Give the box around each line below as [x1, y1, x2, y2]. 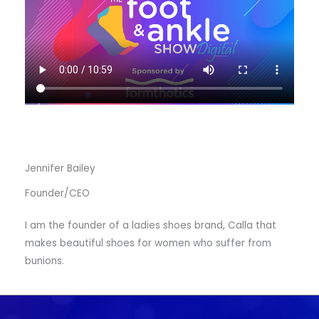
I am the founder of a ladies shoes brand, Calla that [25, 219, 276, 232]
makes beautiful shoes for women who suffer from [25, 236, 271, 250]
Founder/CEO [25, 187, 90, 200]
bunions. [25, 254, 64, 268]
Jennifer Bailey [25, 162, 95, 176]
